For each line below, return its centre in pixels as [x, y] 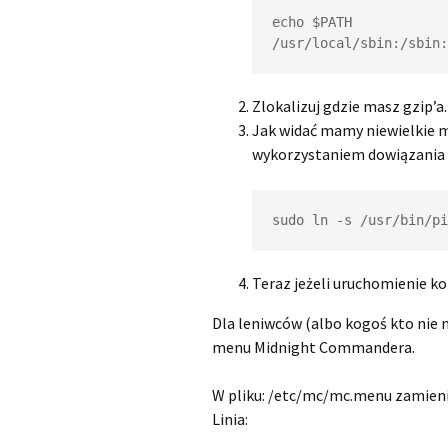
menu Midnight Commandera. [313, 347]
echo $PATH [312, 22]
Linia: [230, 419]
